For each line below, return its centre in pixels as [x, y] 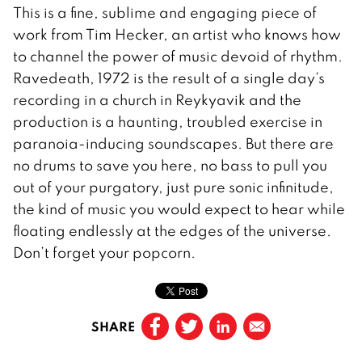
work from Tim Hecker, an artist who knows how [177, 34]
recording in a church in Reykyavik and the [157, 99]
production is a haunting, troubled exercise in [168, 121]
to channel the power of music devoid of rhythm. [178, 56]
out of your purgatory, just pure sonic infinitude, [173, 187]
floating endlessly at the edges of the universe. [172, 230]
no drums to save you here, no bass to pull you [170, 165]
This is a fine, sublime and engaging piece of [165, 12]
